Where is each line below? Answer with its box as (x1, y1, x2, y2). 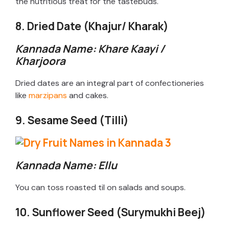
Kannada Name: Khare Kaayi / (15, 41, 165, 56)
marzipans (29, 89, 67, 101)
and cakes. (67, 89, 108, 101)
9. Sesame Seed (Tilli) (15, 112, 129, 127)
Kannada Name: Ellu (15, 157, 117, 172)
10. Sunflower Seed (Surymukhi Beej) (15, 204, 206, 219)
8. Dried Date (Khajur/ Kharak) (15, 18, 169, 33)
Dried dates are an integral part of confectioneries (15, 77, 204, 88)
